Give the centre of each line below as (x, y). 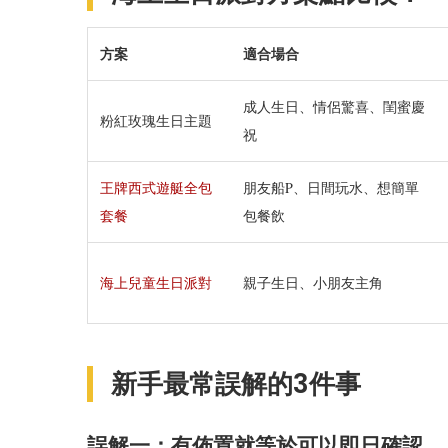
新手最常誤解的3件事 (236, 384)
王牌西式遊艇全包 (156, 188)
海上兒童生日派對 (156, 283)
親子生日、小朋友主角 (313, 283)
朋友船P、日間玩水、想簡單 (331, 188)
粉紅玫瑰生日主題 (156, 121)
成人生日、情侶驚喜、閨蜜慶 (334, 107)
